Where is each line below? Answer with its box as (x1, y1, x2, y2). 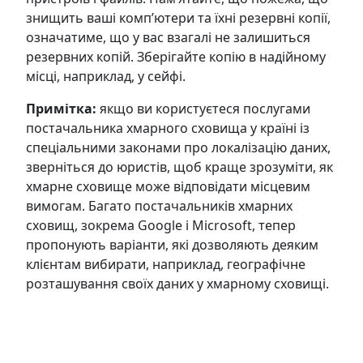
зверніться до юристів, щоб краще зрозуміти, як (26, 157, 333, 176)
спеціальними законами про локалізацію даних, (26, 138, 331, 156)
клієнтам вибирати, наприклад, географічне (26, 254, 305, 273)
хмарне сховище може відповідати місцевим (26, 177, 310, 195)
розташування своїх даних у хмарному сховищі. (26, 274, 329, 293)
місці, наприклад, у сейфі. (26, 66, 186, 85)
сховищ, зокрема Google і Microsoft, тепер (26, 216, 296, 234)
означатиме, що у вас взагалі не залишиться (26, 28, 310, 46)
